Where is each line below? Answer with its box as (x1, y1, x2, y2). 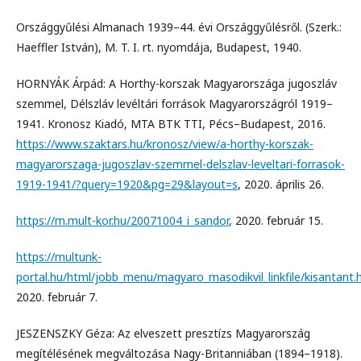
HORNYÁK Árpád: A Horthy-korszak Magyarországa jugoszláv (16, 76, 337, 91)
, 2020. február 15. (229, 213, 323, 228)
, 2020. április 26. (238, 176, 324, 192)
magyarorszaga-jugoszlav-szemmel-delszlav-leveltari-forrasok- (16, 156, 345, 172)
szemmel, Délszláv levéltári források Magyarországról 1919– (16, 96, 333, 111)
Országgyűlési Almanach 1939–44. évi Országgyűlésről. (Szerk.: (16, 19, 342, 35)
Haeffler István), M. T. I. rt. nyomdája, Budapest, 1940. (16, 39, 301, 55)
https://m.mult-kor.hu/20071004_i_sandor (16, 213, 229, 228)
